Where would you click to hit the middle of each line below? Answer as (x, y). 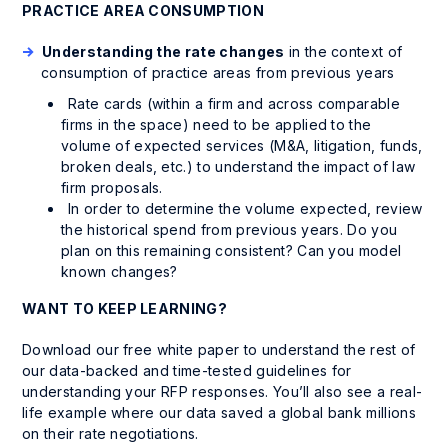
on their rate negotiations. (110, 433)
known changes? (119, 271)
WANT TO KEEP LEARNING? (125, 308)
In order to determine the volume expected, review (245, 208)
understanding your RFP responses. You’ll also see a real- (222, 391)
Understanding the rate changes (163, 51)
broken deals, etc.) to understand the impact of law (238, 166)
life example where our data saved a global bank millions (219, 412)
